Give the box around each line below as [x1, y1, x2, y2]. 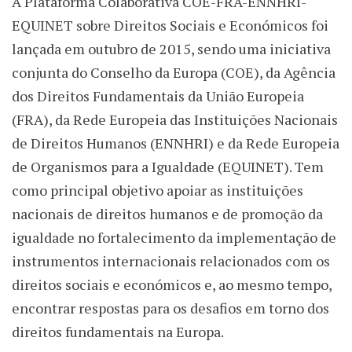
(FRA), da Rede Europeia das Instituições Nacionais [12, 110, 338, 130]
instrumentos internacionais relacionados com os [12, 251, 330, 271]
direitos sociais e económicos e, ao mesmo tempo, [12, 275, 332, 295]
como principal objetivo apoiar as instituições [12, 181, 303, 200]
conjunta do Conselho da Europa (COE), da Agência [12, 63, 335, 82]
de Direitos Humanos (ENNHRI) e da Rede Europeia [12, 134, 339, 153]
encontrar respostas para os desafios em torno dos [12, 299, 329, 318]
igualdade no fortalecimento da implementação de [12, 228, 336, 247]
